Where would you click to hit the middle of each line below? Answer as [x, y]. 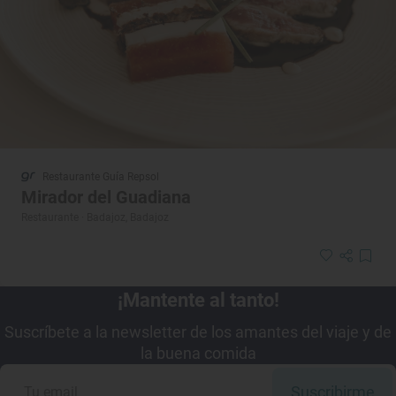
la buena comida [198, 353]
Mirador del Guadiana [106, 197]
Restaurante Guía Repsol [101, 176]
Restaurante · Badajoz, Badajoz [95, 217]
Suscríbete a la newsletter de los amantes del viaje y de [198, 331]
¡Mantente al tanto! [198, 300]
